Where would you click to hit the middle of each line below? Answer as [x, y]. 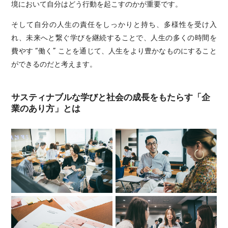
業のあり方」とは [46, 108]
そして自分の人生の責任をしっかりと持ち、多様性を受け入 [114, 24]
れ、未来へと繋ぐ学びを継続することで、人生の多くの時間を [114, 37]
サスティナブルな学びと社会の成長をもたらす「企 [111, 96]
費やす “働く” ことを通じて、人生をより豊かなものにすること [114, 50]
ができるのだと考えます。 [54, 63]
